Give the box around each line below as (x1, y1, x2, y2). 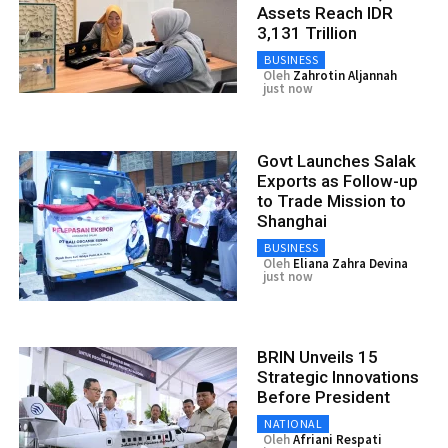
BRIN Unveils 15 (257, 346, 378, 367)
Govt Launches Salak (257, 150, 416, 171)
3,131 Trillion (257, 22, 357, 43)
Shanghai (257, 210, 327, 231)
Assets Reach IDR (257, 2, 393, 23)
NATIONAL (264, 415, 322, 431)
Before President (257, 386, 390, 407)
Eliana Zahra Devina (293, 254, 408, 272)
